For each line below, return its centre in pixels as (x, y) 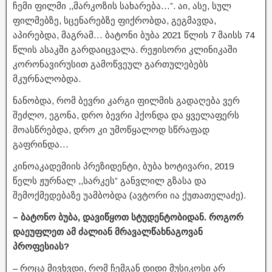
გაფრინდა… (41, 144)
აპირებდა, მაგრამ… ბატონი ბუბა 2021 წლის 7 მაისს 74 (134, 35)
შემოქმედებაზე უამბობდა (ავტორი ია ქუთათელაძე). (129, 195)
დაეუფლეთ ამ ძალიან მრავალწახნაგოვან (108, 231)
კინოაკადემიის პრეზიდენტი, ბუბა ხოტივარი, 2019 (123, 166)
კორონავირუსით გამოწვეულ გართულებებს (110, 64)
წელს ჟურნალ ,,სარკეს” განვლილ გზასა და (110, 180)
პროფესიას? (41, 246)
